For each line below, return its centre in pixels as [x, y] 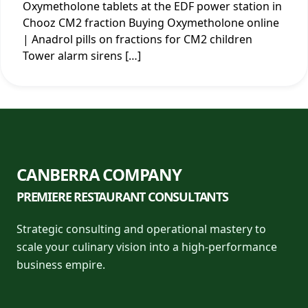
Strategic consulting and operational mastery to [141, 229]
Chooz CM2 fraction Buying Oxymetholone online [151, 23]
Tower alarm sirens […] [82, 56]
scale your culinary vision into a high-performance [147, 247]
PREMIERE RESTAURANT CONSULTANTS [122, 197]
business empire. [61, 265]
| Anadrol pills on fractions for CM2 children [137, 40]
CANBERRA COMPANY [99, 175]
